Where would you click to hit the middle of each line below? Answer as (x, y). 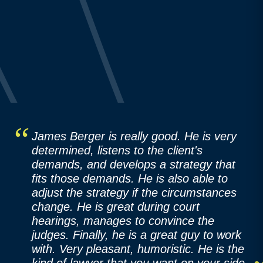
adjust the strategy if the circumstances (134, 192)
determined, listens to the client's (117, 150)
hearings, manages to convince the (123, 220)
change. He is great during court (115, 206)
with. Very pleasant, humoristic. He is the (138, 249)
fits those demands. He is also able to (129, 178)
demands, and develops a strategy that (133, 164)
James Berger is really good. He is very (134, 136)
